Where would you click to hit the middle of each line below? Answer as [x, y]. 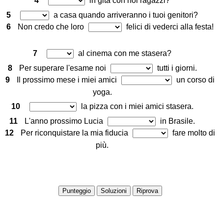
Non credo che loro [52, 27]
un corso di [194, 80]
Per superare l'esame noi [63, 68]
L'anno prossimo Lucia [65, 121]
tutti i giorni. [176, 68]
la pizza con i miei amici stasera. [136, 107]
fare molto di [193, 133]
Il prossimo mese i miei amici [68, 80]
